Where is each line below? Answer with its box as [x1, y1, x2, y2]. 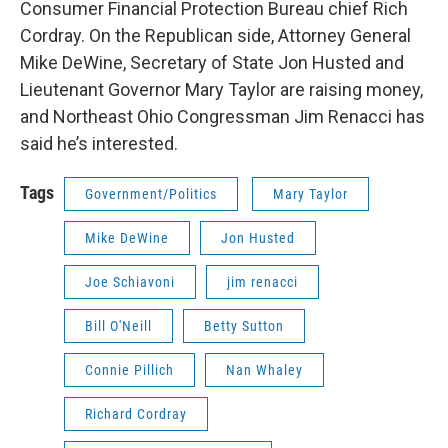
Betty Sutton [204, 317, 284, 334]
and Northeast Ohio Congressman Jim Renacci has [20, 105, 425, 127]
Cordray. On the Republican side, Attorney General [20, 24, 411, 46]
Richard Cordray [85, 405, 187, 422]
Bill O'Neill [85, 317, 152, 334]
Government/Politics [85, 185, 217, 202]
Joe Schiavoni [85, 273, 175, 290]
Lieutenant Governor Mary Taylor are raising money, [20, 78, 423, 100]
